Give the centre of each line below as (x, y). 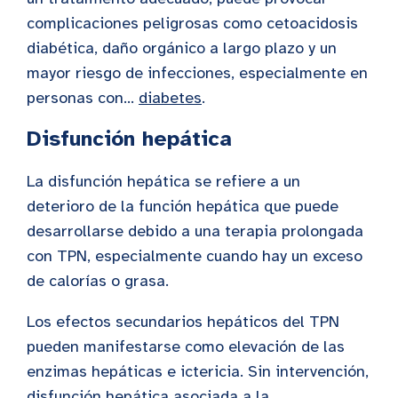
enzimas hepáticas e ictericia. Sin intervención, (198, 372)
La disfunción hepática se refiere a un (163, 182)
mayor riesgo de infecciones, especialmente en (197, 73)
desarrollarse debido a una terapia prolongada (195, 231)
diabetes (170, 98)
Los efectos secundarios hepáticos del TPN (183, 322)
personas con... (83, 98)
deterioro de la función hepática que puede (183, 207)
